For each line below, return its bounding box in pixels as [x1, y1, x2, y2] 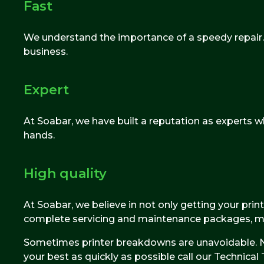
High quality [24, 165, 107, 181]
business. [24, 45, 68, 57]
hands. [24, 129, 55, 141]
